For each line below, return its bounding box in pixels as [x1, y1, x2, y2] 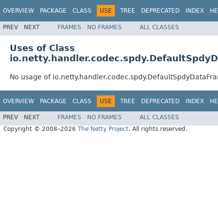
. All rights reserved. [128, 126, 187, 133]
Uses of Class [10, 42, 75, 53]
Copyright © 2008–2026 [3, 126, 78, 133]
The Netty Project [78, 126, 128, 133]
